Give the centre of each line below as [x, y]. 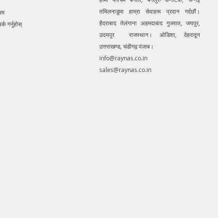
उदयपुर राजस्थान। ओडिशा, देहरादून [149, 35]
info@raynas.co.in [123, 58]
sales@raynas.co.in [125, 70]
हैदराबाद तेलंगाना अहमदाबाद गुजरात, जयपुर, [149, 23]
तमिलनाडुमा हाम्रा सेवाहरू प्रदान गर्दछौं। [149, 11]
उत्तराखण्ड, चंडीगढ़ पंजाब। [126, 46]
